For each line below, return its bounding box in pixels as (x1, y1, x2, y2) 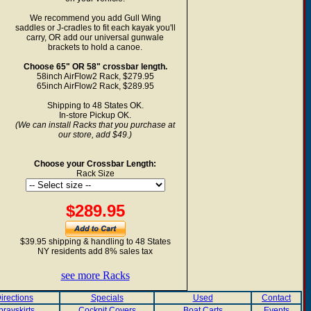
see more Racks (60, 269, 130, 281)
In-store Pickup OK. (59, 110, 131, 120)
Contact (262, 293, 291, 303)
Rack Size (76, 169, 115, 178)
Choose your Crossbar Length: (34, 159, 156, 169)
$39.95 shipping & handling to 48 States (19, 237, 171, 246)
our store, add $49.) (58, 130, 132, 140)
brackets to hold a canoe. (48, 42, 142, 52)
